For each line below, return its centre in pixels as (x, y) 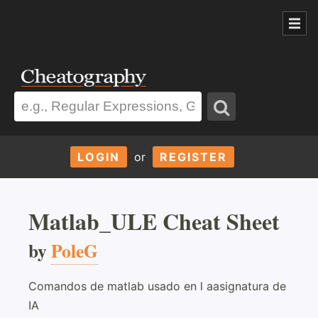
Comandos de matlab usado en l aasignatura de (157, 286)
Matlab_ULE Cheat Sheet (154, 221)
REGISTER (193, 157)
